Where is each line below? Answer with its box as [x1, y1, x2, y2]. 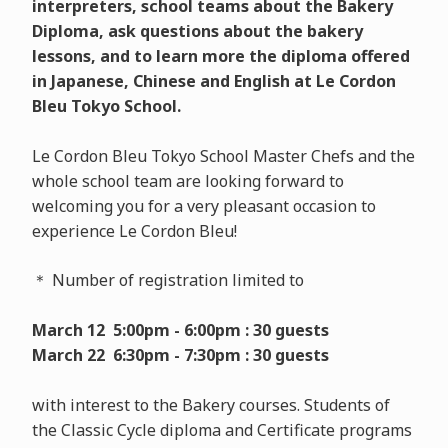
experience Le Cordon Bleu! [31, 219, 237, 242]
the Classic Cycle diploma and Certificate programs [31, 418, 412, 441]
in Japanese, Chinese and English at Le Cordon [31, 69, 396, 92]
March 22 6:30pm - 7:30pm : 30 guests [31, 343, 329, 366]
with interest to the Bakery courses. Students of [31, 393, 390, 416]
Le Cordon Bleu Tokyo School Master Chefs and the [31, 144, 415, 167]
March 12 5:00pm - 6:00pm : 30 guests [31, 318, 329, 341]
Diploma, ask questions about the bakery [31, 19, 363, 42]
